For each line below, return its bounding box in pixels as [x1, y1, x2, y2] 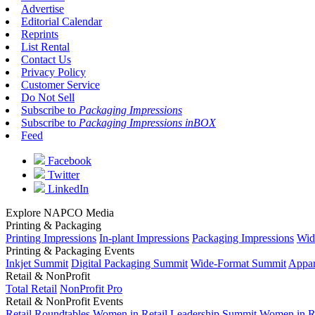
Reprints [21, 27, 58, 40]
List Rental [21, 40, 70, 53]
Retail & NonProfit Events [6, 295, 123, 307]
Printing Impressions [6, 231, 96, 244]
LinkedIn [45, 182, 89, 195]
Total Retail [6, 282, 57, 295]
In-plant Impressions [99, 231, 189, 244]
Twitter [45, 168, 79, 181]
